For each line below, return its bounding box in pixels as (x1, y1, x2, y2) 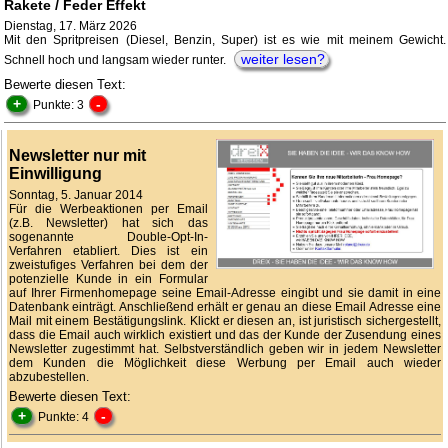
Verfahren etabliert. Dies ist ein (9, 244, 208, 259)
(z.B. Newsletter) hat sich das (9, 216, 208, 231)
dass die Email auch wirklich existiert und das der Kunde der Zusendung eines (9, 328, 441, 343)
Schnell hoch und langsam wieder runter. (4, 53, 232, 68)
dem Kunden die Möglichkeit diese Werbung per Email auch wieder (9, 356, 441, 371)
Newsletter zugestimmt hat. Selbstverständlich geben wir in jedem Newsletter (9, 342, 441, 357)
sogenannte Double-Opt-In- (9, 230, 208, 245)
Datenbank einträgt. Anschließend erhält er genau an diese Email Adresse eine (9, 300, 441, 315)
